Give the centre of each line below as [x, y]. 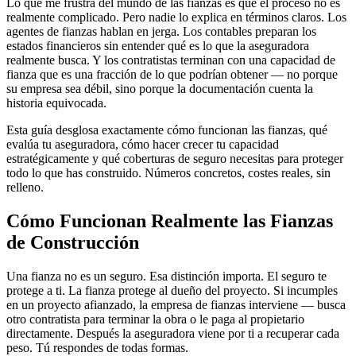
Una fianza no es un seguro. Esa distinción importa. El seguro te [166, 276]
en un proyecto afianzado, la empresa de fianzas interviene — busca [176, 304]
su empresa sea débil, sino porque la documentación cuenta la [160, 88]
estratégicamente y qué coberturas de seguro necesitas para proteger [175, 158]
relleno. [25, 187]
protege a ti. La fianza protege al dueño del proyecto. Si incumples [172, 290]
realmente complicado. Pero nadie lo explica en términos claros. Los [176, 17]
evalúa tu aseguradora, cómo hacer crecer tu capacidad [143, 144]
